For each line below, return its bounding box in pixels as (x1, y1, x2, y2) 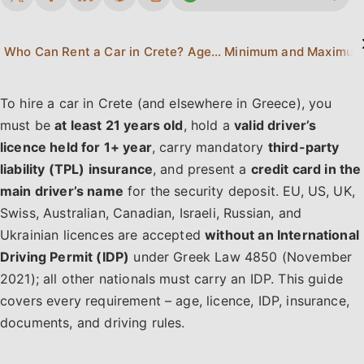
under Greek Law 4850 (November (129, 249, 353, 265)
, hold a (183, 117, 235, 133)
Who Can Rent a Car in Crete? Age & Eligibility (211, 43, 222, 59)
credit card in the (250, 161, 362, 177)
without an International (205, 227, 359, 243)
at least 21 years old (54, 117, 184, 133)
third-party (267, 139, 340, 155)
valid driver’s (234, 117, 317, 133)
